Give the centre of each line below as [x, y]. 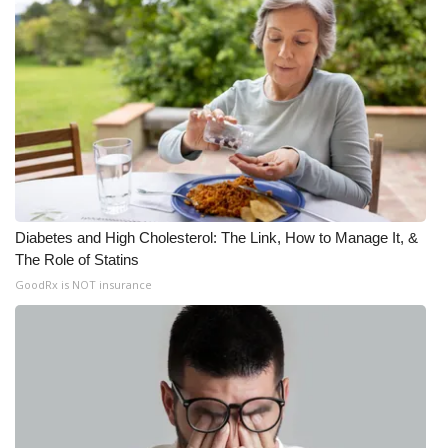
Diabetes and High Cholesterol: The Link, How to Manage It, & [216, 237]
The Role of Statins [77, 259]
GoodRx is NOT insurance [83, 284]
